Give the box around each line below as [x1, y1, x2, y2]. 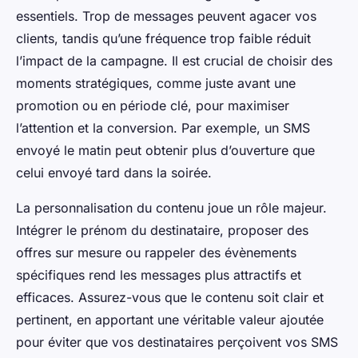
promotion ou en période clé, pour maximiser [16, 97, 289, 114]
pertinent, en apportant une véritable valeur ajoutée [16, 312, 324, 328]
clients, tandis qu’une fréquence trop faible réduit [16, 30, 311, 47]
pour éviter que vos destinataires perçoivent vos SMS [16, 334, 338, 351]
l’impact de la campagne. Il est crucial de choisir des [16, 53, 332, 70]
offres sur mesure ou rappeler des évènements [16, 245, 296, 261]
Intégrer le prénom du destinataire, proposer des [16, 222, 308, 239]
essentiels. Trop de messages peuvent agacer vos [16, 8, 316, 25]
